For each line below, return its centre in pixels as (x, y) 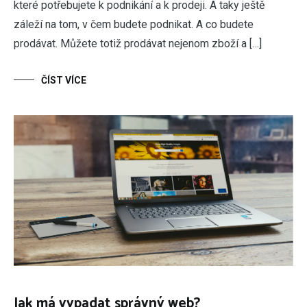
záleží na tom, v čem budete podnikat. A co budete (134, 25)
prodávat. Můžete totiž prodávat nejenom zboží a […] (138, 44)
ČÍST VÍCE (64, 81)
